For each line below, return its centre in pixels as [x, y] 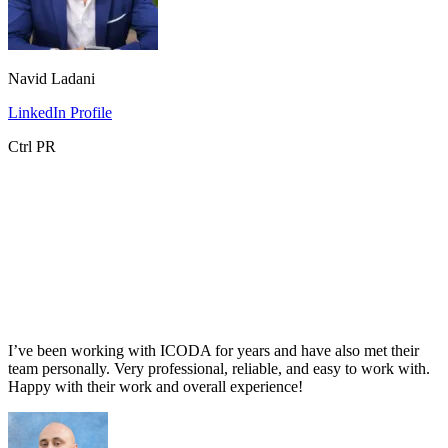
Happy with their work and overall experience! [155, 386]
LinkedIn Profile [60, 112]
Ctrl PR [32, 146]
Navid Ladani [51, 78]
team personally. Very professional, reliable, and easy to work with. [219, 368]
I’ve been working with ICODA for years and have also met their [213, 350]
